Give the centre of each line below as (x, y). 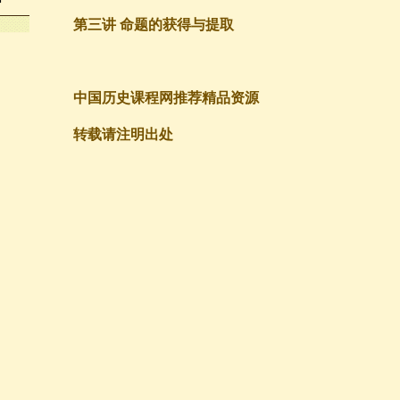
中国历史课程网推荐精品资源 (166, 98)
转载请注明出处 (123, 134)
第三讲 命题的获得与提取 (153, 25)
